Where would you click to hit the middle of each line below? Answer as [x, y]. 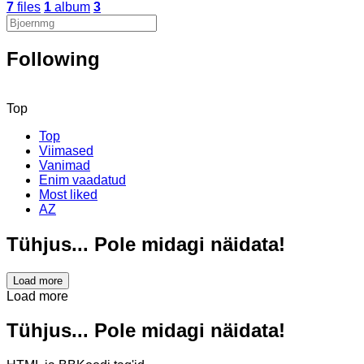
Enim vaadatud [82, 180]
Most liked [68, 194]
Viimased [66, 150]
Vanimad [65, 165]
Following [53, 58]
